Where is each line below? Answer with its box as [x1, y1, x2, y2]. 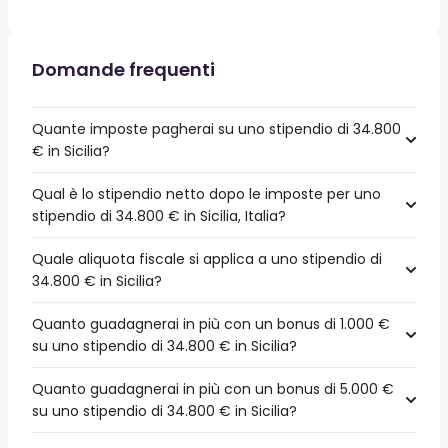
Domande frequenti [32, 57, 215, 82]
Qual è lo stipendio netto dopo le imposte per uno [32, 184, 381, 204]
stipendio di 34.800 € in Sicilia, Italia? [32, 206, 286, 226]
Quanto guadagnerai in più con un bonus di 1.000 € [32, 314, 390, 334]
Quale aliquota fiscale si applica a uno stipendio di [32, 249, 382, 269]
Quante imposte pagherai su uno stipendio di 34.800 [32, 119, 401, 139]
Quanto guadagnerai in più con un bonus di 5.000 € [32, 379, 394, 399]
